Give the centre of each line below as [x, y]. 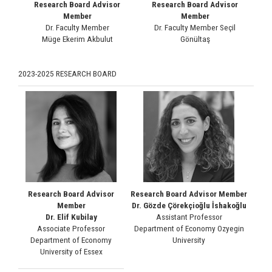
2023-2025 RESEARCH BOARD [67, 73]
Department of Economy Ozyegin [189, 228]
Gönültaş [195, 39]
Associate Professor [71, 228]
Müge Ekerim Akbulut [77, 39]
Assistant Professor [189, 217]
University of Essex [71, 251]
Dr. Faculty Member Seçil [195, 27]
